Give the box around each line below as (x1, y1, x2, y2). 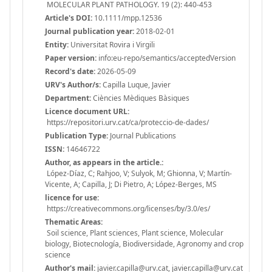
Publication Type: (45, 130, 108, 141)
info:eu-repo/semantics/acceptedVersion (97, 52, 236, 63)
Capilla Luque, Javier (101, 79, 171, 90)
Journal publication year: (45, 25, 134, 36)
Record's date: (45, 66, 95, 76)
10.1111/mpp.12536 (92, 12, 162, 23)
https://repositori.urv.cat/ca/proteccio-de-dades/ (45, 117, 209, 127)
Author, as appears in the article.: (45, 157, 163, 168)
